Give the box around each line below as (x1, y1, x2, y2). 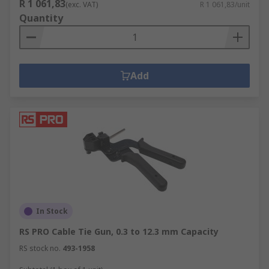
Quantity (19, 11, 63, 25)
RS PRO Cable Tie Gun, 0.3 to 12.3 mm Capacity (19, 226, 219, 237)
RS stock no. (19, 243, 61, 253)
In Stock (36, 206, 68, 216)
